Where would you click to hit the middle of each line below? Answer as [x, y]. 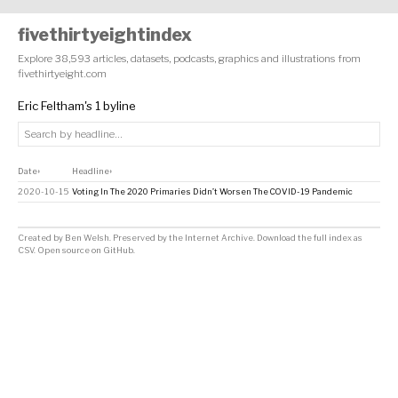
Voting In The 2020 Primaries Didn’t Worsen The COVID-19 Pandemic [212, 192]
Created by [41, 238]
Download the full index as [310, 238]
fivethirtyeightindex [105, 34]
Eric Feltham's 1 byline [77, 106]
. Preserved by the [147, 238]
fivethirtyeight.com [62, 74]
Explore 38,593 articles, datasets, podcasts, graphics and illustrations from [189, 59]
